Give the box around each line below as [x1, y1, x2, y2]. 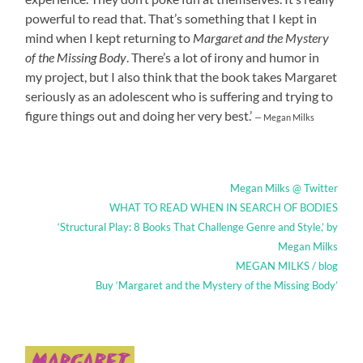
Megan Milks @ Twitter [229, 181, 338, 195]
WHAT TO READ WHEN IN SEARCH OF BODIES [109, 201, 338, 215]
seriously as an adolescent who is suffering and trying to [25, 88, 334, 105]
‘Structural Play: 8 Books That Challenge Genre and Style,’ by [57, 220, 338, 234]
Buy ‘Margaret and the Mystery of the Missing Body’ [95, 279, 338, 293]
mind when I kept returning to [25, 30, 194, 46]
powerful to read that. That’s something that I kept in [25, 11, 318, 27]
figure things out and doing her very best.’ [25, 108, 255, 124]
